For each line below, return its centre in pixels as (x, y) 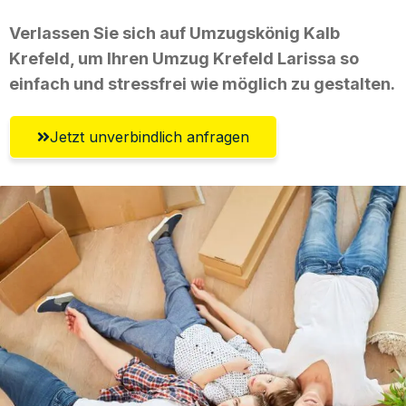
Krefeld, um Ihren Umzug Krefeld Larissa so (184, 58)
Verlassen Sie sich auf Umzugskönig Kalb (174, 33)
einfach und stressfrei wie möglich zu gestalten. (202, 83)
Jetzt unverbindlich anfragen (150, 136)
